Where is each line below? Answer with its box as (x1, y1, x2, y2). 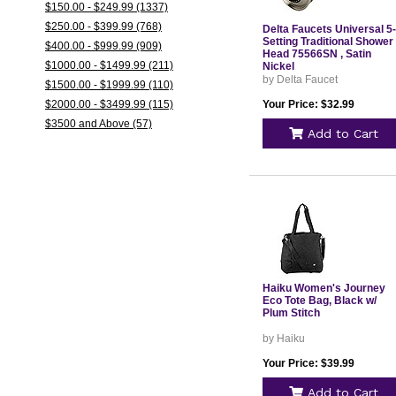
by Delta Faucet (262, 73, 338, 86)
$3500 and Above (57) (44, 118, 152, 130)
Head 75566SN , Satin (262, 48, 371, 60)
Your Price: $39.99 (262, 357, 354, 369)
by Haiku (262, 332, 305, 345)
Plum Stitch (262, 307, 320, 319)
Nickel (262, 60, 294, 72)
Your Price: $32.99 (262, 98, 354, 110)
